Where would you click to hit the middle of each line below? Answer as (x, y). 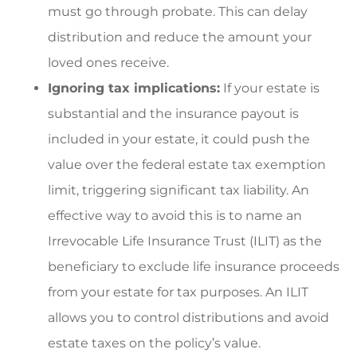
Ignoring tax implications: (134, 88)
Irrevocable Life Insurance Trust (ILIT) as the (185, 241)
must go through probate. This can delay (178, 11)
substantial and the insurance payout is (173, 113)
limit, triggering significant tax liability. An (178, 190)
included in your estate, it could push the (179, 139)
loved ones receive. (108, 62)
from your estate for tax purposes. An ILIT (178, 292)
